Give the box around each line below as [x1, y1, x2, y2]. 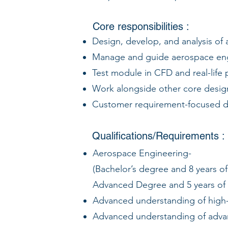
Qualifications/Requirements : [92, 130, 225, 142]
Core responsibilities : [93, 20, 189, 33]
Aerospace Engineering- [93, 148, 191, 159]
